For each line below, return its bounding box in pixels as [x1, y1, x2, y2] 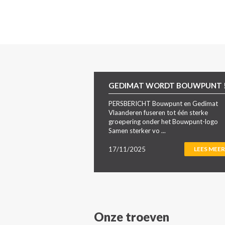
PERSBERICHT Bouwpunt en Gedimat [108, 99, 218, 107]
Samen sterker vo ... [108, 126, 166, 135]
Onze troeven [94, 209, 169, 224]
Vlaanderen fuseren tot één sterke [108, 108, 208, 117]
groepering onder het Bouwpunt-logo [108, 117, 218, 126]
